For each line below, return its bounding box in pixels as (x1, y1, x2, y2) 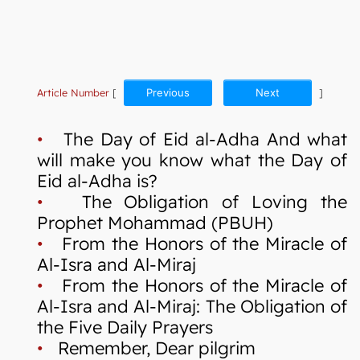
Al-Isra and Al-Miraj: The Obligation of (37, 294, 347, 317)
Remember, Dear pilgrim (43, 336, 256, 358)
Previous (146, 85, 190, 99)
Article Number (37, 85, 109, 99)
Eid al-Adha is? (37, 169, 157, 191)
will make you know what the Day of (37, 148, 347, 170)
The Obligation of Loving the (43, 190, 347, 212)
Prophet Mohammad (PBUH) (37, 211, 273, 233)
